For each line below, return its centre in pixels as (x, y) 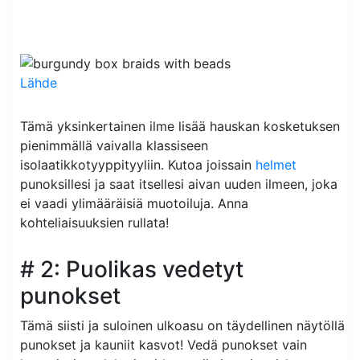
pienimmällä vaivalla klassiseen (114, 146)
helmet (276, 165)
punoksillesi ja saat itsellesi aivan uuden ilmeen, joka (179, 184)
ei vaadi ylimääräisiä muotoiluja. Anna (134, 204)
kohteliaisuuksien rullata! (94, 223)
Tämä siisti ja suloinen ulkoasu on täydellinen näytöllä (182, 326)
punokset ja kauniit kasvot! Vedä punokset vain (164, 345)
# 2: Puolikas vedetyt (132, 270)
